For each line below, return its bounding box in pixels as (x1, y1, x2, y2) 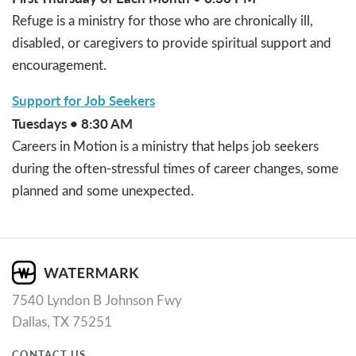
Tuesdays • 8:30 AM (12, 113, 133, 133)
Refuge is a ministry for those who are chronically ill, (12, 10, 313, 29)
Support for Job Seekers (12, 90, 155, 110)
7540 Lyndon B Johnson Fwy (12, 291, 182, 309)
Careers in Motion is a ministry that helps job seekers (12, 136, 319, 155)
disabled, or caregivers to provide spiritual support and (12, 33, 331, 52)
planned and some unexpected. (12, 180, 194, 199)
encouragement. (12, 55, 106, 74)
